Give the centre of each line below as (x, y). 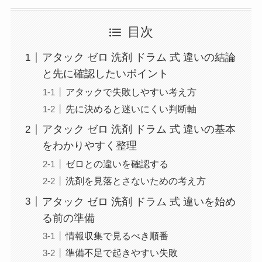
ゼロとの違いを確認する (117, 163)
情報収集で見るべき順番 (117, 235)
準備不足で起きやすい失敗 (121, 252)
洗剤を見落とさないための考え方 (135, 180)
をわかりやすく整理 (89, 146)
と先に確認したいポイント (105, 74)
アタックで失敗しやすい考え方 (131, 92)
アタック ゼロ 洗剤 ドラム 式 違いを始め (139, 201)
